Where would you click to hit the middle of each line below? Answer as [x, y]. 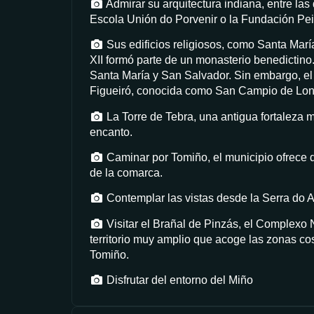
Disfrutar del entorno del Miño [178, 280]
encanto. [111, 132]
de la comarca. [126, 172]
